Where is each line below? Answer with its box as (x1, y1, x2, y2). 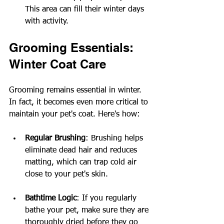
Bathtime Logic (25, 194, 76, 202)
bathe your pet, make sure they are (25, 206, 151, 214)
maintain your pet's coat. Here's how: (9, 110, 140, 118)
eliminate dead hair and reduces (25, 146, 139, 154)
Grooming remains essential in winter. (9, 86, 144, 94)
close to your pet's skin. (25, 170, 108, 178)
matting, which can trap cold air (25, 158, 139, 166)
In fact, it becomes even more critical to (9, 98, 150, 106)
